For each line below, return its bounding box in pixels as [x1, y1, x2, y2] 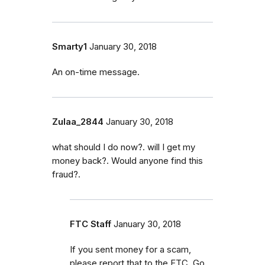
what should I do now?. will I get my [52, 141, 195, 153]
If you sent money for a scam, [70, 244, 191, 255]
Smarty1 [52, 41, 87, 52]
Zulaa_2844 [52, 116, 104, 127]
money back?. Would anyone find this [52, 155, 203, 166]
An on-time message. [52, 66, 140, 77]
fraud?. [52, 169, 80, 180]
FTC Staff [70, 218, 111, 230]
